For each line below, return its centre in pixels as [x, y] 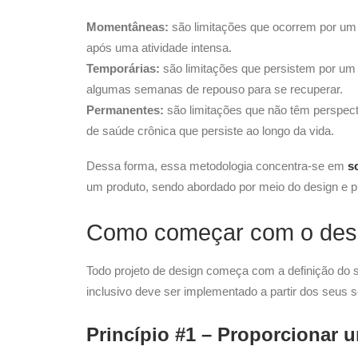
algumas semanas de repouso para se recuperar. [215, 89]
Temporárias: [123, 68]
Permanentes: [125, 110]
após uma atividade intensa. [159, 48]
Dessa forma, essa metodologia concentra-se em [217, 166]
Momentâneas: [127, 27]
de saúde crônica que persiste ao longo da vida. [210, 131]
